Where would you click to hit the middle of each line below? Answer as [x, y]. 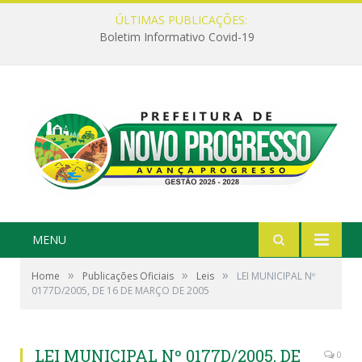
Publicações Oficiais [128, 276]
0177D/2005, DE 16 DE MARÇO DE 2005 [120, 290]
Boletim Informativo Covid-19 [177, 37]
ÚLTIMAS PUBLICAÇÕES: [181, 20]
